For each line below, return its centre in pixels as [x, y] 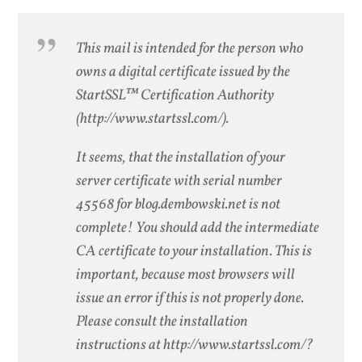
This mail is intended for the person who [190, 49]
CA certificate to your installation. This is [194, 251]
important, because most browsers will [186, 274]
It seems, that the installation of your [181, 157]
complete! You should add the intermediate [198, 227]
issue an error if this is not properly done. [190, 298]
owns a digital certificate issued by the [183, 72]
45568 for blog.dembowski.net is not [179, 204]
